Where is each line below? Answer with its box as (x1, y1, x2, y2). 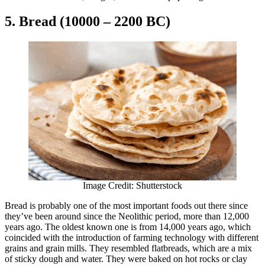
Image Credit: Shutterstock (83, 180, 182, 191)
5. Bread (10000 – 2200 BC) (5, 14, 170, 30)
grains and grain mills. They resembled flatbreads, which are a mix (5, 243, 252, 254)
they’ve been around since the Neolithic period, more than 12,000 (5, 211, 249, 222)
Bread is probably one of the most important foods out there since (5, 201, 248, 211)
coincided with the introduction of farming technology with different (5, 232, 258, 243)
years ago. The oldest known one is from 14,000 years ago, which (5, 222, 251, 232)
